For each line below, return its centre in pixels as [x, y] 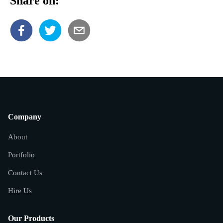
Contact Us [25, 173]
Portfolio [21, 155]
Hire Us [20, 191]
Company [25, 117]
